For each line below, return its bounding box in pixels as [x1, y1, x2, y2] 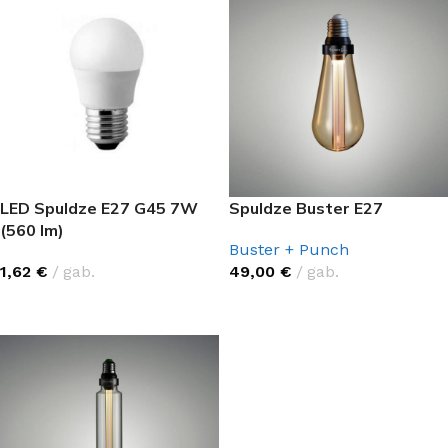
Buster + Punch [229, 240, 349, 259]
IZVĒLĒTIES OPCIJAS [241, 296, 379, 311]
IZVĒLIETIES [12, 296, 93, 311]
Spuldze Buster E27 [229, 198, 383, 218]
